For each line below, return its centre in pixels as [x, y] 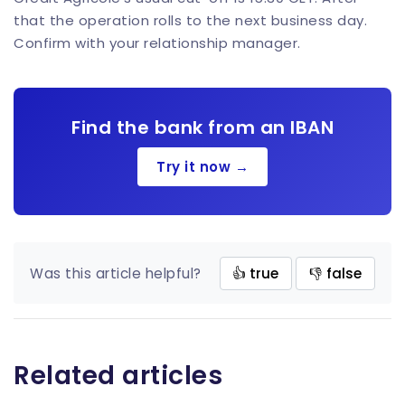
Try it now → [202, 167]
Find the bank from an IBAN [202, 128]
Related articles [118, 376]
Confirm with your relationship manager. [157, 42]
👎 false [336, 273]
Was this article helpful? [116, 273]
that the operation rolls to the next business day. [190, 20]
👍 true [256, 273]
